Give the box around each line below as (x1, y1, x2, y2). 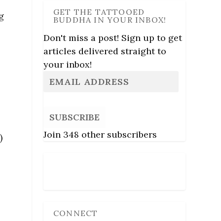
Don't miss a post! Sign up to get (43, 32, 182, 43)
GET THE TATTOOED (53, 6, 145, 17)
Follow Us (53, 160, 92, 169)
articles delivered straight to (43, 45, 166, 57)
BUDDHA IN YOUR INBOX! (53, 14, 167, 25)
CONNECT (53, 208, 98, 218)
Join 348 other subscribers (43, 128, 157, 140)
